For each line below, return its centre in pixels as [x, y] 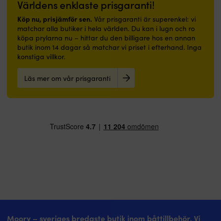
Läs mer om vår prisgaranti [67, 78]
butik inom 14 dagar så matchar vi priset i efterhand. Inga [110, 47]
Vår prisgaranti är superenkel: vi [144, 19]
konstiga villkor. [41, 57]
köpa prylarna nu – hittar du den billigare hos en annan [106, 38]
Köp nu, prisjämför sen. [55, 19]
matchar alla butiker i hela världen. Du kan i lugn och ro [106, 29]
